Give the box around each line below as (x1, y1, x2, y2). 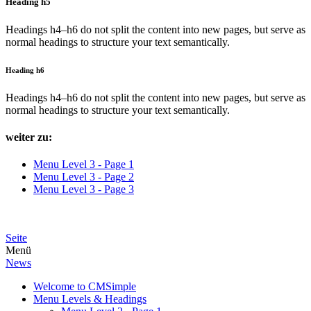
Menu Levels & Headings (33, 293, 146, 305)
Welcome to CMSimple (33, 280, 136, 293)
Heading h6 (6, 65, 44, 74)
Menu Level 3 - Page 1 (33, 158, 134, 171)
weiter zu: (6, 131, 52, 143)
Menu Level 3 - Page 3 (33, 183, 134, 196)
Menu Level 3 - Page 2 (33, 171, 134, 183)
